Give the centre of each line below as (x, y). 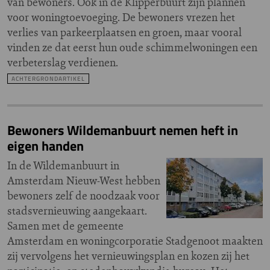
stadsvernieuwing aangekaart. (77, 211)
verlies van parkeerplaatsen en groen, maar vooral (124, 32)
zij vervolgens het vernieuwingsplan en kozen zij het (128, 256)
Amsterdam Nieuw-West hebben (84, 181)
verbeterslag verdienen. (63, 62)
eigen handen (46, 146)
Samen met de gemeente (65, 226)
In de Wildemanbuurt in (63, 165)
